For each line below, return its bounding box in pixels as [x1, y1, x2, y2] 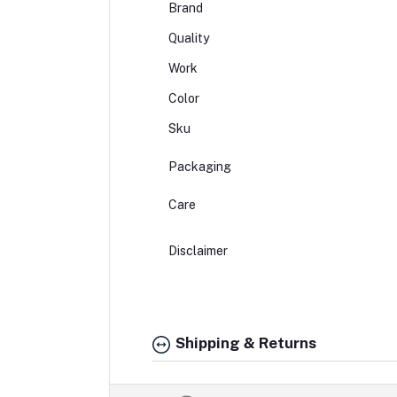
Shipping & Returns [171, 334, 316, 353]
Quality [167, 31, 209, 46]
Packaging [167, 160, 266, 175]
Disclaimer [167, 244, 257, 259]
